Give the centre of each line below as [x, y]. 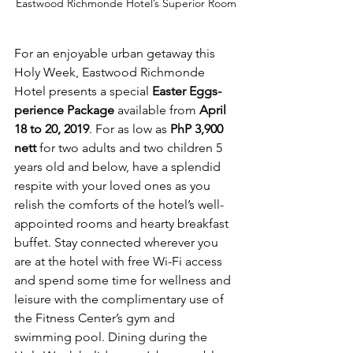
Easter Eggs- [187, 91]
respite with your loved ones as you [114, 185]
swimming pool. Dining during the [112, 336]
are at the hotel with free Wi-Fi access [120, 261]
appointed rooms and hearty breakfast [123, 223]
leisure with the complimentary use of [121, 299]
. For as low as [130, 128]
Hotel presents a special [83, 91]
